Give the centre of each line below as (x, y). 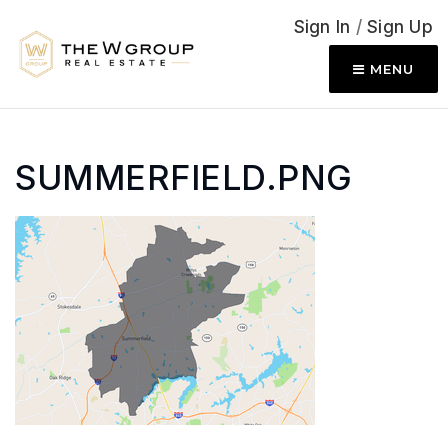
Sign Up (400, 27)
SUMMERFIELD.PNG (184, 177)
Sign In (324, 27)
